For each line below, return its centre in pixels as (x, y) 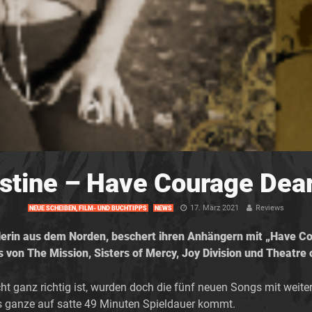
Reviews (270, 208)
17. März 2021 (214, 208)
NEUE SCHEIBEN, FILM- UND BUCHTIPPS (88, 209)
